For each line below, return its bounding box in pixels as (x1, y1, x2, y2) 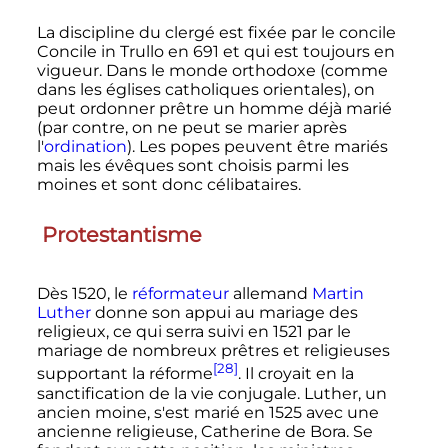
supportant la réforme (36, 364, 213, 384)
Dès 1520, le (36, 284, 132, 304)
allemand (228, 284, 312, 304)
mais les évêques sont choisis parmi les (36, 156, 349, 176)
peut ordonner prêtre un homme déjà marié (36, 99, 392, 119)
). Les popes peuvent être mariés (126, 137, 388, 157)
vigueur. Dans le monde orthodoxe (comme (36, 61, 388, 81)
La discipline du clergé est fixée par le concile (36, 23, 396, 43)
